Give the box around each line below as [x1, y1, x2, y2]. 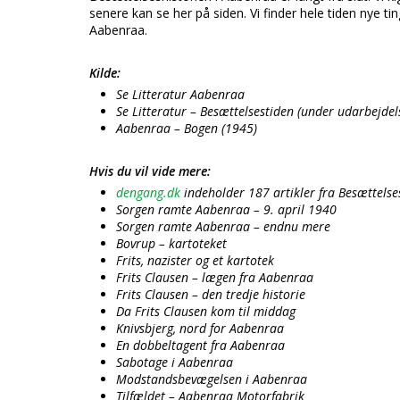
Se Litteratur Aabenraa [116, 86, 245, 103]
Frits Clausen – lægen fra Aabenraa [116, 269, 313, 286]
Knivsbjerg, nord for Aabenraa [116, 320, 284, 337]
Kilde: [89, 64, 121, 81]
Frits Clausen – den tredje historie [116, 286, 305, 303]
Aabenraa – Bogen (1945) [116, 120, 257, 137]
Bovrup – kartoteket [116, 235, 227, 252]
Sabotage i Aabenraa [116, 354, 233, 371]
